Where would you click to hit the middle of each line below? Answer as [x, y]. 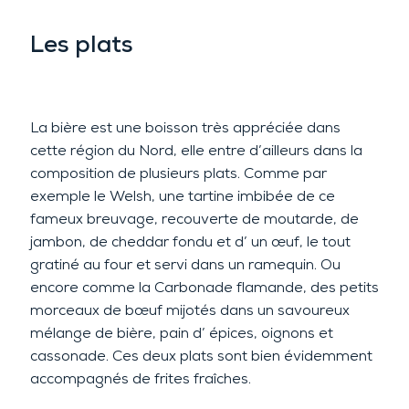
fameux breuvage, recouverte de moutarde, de [194, 220]
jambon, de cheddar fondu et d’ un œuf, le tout [190, 242]
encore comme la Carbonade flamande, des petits [204, 288]
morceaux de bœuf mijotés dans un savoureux [189, 311]
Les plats [81, 47]
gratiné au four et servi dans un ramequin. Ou [185, 265]
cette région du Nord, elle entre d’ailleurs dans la [196, 151]
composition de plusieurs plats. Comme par [178, 174]
